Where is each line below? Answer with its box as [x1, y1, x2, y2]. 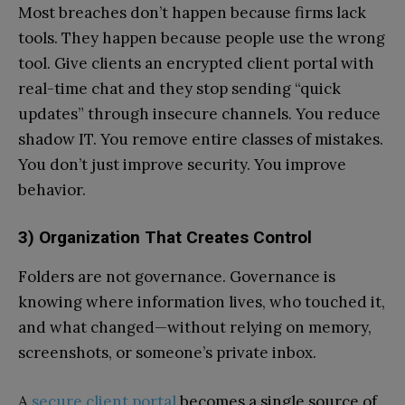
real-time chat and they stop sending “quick [18, 79, 341, 99]
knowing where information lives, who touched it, [18, 292, 385, 313]
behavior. [18, 180, 86, 201]
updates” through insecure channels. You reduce [18, 104, 381, 125]
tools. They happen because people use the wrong [18, 28, 385, 49]
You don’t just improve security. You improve [18, 155, 346, 175]
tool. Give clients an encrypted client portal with [18, 53, 374, 74]
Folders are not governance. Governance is [18, 267, 335, 287]
